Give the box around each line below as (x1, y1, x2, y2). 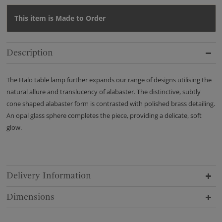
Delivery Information (6, 170, 91, 181)
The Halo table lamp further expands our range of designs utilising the (6, 75, 212, 85)
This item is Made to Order (14, 13, 106, 23)
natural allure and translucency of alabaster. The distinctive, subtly (6, 87, 201, 97)
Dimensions (6, 192, 55, 203)
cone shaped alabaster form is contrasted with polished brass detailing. (6, 99, 215, 109)
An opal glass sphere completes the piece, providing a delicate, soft (6, 111, 202, 120)
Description (6, 48, 53, 58)
